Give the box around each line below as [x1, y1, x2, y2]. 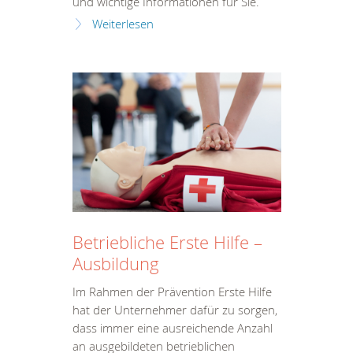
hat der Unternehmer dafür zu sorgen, [72, 302, 277, 318]
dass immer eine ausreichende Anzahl [72, 320, 273, 336]
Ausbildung [72, 252, 159, 276]
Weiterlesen [92, 17, 154, 32]
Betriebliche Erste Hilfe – [72, 231, 262, 255]
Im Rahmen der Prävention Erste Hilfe [72, 284, 272, 299]
